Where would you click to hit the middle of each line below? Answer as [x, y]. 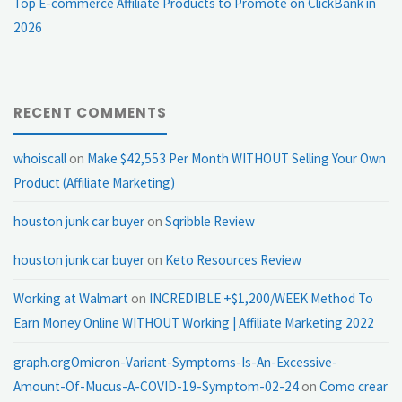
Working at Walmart [71, 299]
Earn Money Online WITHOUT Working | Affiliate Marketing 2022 [194, 323]
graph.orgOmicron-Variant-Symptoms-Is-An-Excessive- [176, 362]
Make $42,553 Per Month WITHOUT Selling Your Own [237, 158]
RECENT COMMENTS [91, 113]
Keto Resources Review [234, 260]
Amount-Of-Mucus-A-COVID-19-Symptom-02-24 [157, 386]
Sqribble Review [210, 221]
